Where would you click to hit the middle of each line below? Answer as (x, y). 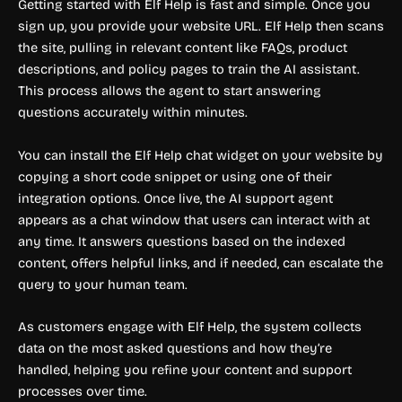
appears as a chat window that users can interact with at (194, 219)
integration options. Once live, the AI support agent (175, 198)
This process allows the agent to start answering (170, 91)
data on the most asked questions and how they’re (175, 349)
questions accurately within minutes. (133, 113)
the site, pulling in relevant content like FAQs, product (183, 48)
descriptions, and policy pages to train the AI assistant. (189, 70)
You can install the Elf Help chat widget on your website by (201, 155)
